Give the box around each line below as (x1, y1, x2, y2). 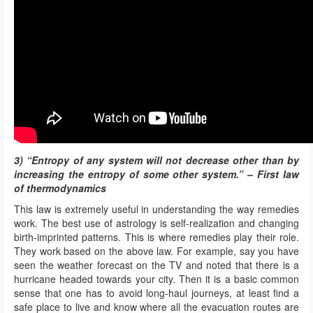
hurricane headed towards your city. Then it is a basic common (14, 272, 299, 286)
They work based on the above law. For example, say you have (14, 244, 299, 259)
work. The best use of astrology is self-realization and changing (14, 216, 299, 231)
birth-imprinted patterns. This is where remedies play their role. (14, 230, 299, 245)
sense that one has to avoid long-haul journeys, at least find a (14, 286, 299, 300)
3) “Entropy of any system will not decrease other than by (14, 153, 299, 168)
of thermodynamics (14, 181, 106, 196)
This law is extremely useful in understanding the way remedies (14, 202, 299, 217)
